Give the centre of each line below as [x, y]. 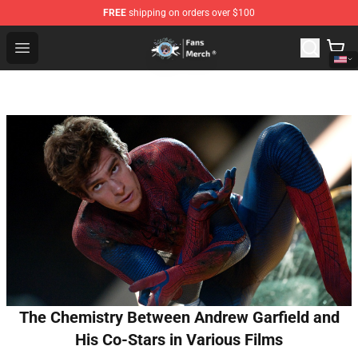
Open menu [54, 47]
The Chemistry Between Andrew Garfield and [179, 318]
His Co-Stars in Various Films [179, 340]
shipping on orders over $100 [191, 13]
